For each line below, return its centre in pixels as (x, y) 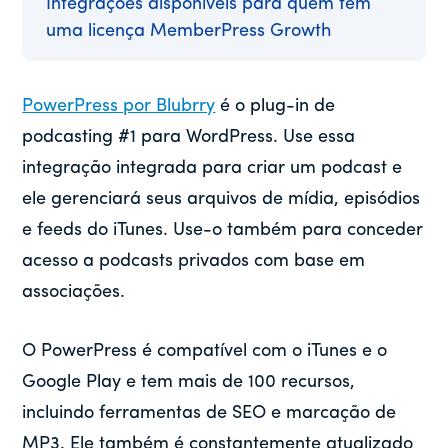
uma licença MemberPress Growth (189, 32)
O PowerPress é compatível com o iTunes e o (205, 352)
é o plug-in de (275, 107)
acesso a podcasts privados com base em (194, 262)
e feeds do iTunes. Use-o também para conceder (223, 231)
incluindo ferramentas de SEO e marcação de (209, 414)
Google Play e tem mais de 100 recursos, (189, 383)
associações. (74, 293)
